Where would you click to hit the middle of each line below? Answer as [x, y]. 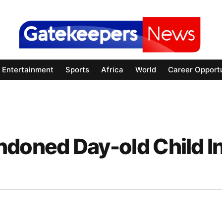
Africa [112, 70]
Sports [77, 70]
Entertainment [28, 70]
